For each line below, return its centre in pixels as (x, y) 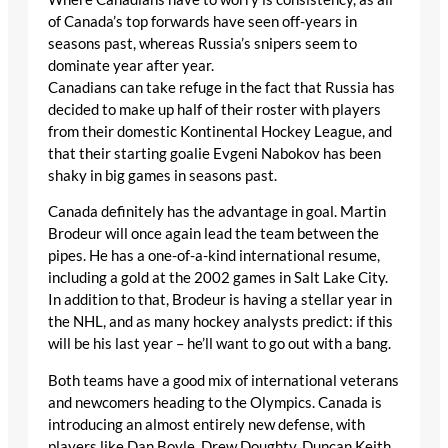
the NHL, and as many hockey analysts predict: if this (220, 322)
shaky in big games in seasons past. (162, 175)
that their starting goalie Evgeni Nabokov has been (214, 153)
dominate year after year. (131, 65)
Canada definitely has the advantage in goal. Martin (217, 212)
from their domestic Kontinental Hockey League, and (220, 131)
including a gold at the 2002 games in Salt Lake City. (218, 278)
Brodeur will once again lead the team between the (213, 234)
